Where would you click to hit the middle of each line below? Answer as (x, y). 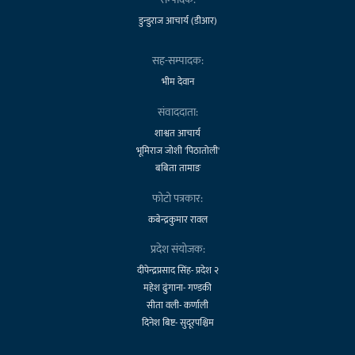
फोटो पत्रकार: (177, 198)
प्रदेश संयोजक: (177, 249)
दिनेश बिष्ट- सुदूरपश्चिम (177, 322)
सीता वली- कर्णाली (177, 305)
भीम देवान (177, 81)
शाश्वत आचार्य (177, 133)
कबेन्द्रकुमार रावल (177, 219)
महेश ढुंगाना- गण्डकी (177, 287)
